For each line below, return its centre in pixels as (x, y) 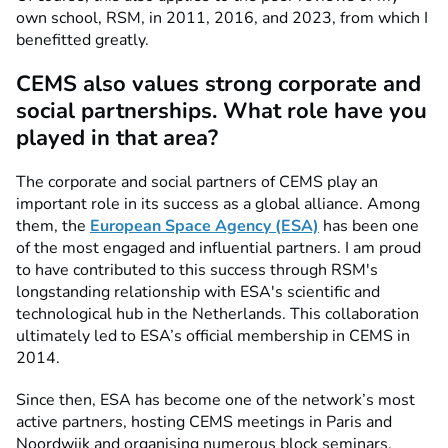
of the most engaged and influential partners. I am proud (218, 248)
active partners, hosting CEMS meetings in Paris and (204, 422)
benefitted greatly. (84, 39)
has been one (369, 226)
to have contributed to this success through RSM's (197, 270)
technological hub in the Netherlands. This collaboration (217, 314)
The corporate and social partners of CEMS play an (197, 182)
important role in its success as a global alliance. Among (218, 204)
